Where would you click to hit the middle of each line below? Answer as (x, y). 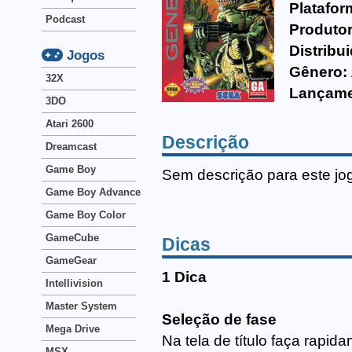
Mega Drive (73, 329)
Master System (81, 306)
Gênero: (319, 72)
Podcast (65, 19)
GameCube (72, 238)
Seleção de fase (219, 320)
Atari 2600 (70, 124)
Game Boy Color (86, 215)
